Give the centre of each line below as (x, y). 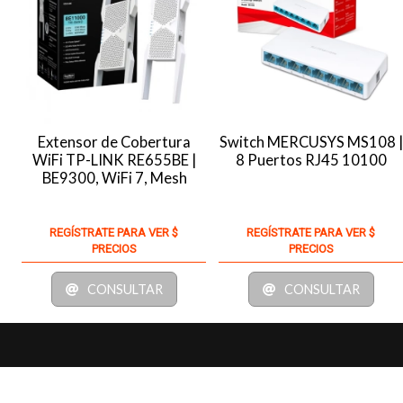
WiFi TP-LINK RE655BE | (115, 160)
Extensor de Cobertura (115, 142)
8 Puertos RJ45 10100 (312, 160)
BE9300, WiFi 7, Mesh (114, 178)
